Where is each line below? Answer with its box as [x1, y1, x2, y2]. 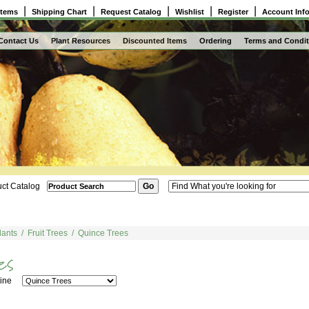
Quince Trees [78, 228, 128, 238]
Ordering [199, 37, 232, 45]
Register [218, 8, 248, 16]
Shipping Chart [32, 8, 87, 16]
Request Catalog [101, 8, 161, 16]
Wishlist [175, 8, 204, 16]
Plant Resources [51, 37, 110, 45]
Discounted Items [123, 37, 187, 45]
